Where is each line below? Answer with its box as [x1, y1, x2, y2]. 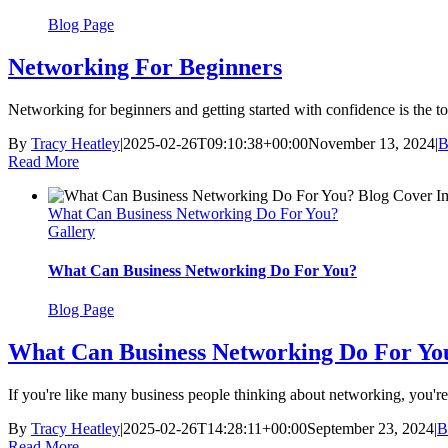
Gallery [48, 222, 95, 240]
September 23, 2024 [307, 420, 434, 438]
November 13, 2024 [308, 134, 435, 152]
